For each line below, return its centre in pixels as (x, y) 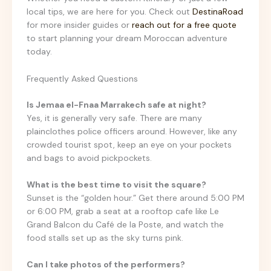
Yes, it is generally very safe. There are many (114, 118)
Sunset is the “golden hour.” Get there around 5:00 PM (135, 198)
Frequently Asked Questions (82, 78)
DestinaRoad (218, 12)
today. (39, 52)
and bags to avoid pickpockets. (89, 158)
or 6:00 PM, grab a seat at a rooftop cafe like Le (123, 211)
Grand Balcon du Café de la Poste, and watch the (125, 224)
